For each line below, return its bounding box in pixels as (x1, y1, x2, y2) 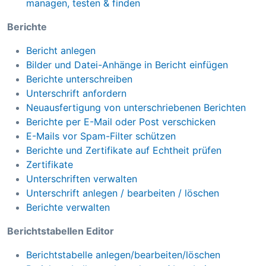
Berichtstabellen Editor (7, 225, 114, 237)
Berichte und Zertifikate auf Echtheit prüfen (26, 144, 221, 157)
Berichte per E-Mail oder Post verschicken (26, 116, 216, 128)
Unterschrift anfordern (26, 87, 126, 100)
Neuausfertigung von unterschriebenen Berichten (26, 102, 246, 114)
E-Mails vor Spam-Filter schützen (26, 130, 176, 142)
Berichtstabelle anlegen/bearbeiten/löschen (26, 249, 220, 261)
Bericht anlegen (26, 45, 96, 57)
